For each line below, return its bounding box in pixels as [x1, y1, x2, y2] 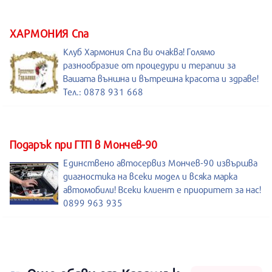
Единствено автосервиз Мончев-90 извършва [63, 157, 257, 169]
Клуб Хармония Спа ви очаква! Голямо [63, 46, 215, 58]
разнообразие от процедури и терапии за [63, 59, 236, 71]
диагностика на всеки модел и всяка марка [63, 171, 237, 182]
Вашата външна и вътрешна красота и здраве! [63, 73, 259, 84]
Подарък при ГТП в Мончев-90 [10, 138, 157, 152]
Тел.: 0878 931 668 [63, 86, 143, 98]
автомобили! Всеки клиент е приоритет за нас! [63, 184, 261, 195]
